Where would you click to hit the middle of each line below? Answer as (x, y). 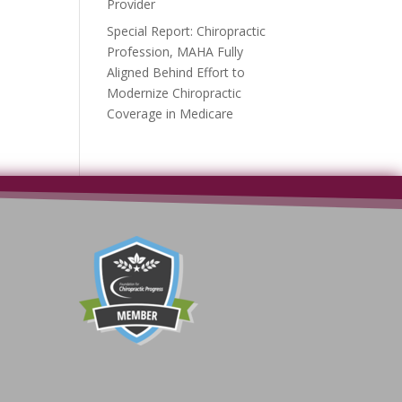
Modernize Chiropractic (175, 93)
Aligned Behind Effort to (176, 72)
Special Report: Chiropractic (187, 31)
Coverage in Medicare (170, 114)
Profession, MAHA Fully (175, 52)
